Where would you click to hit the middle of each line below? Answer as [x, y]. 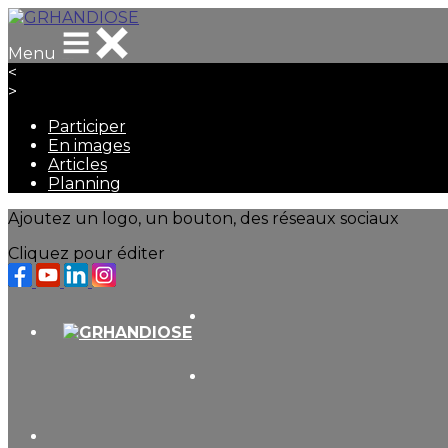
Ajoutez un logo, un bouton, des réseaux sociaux [203, 218]
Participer [87, 126]
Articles [77, 164]
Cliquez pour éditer [86, 253]
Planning [84, 183]
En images [89, 145]
